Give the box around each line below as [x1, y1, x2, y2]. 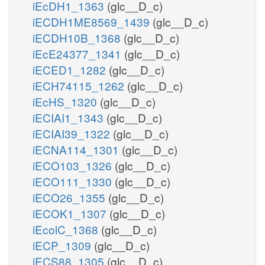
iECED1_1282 [33, 61, 109, 77]
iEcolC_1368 [33, 221, 101, 237]
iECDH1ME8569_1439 [33, 13, 153, 30]
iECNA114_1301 [33, 141, 122, 157]
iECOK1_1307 [33, 205, 109, 221]
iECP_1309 [33, 237, 94, 253]
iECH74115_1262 [33, 77, 127, 93]
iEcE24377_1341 [33, 45, 124, 62]
